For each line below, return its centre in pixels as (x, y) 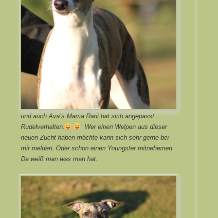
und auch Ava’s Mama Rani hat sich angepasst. (88, 116)
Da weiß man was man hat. (59, 159)
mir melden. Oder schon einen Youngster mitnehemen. (97, 148)
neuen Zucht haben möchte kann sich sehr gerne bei (95, 137)
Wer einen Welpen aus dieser (125, 127)
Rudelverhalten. (44, 127)
